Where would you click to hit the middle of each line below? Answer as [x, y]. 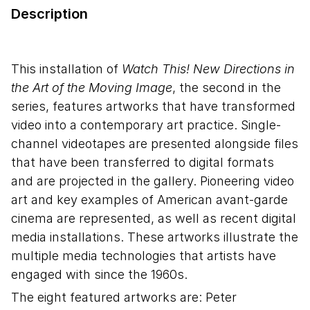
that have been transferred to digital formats [143, 162]
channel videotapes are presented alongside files [155, 143]
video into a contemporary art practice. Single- [146, 125]
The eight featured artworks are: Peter [124, 297]
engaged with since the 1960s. [99, 274]
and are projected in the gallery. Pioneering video [153, 181]
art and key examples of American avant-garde [149, 199]
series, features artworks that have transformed [153, 106]
